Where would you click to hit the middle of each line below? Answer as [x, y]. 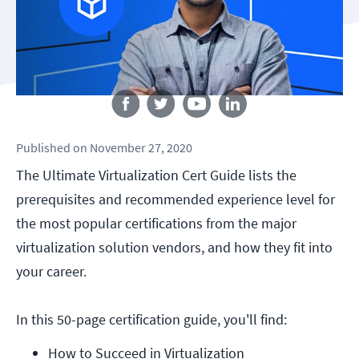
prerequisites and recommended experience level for [175, 200]
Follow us [179, 81]
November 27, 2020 [141, 148]
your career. [51, 272]
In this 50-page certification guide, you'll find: [151, 320]
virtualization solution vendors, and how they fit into [174, 248]
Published [43, 148]
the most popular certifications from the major [156, 224]
